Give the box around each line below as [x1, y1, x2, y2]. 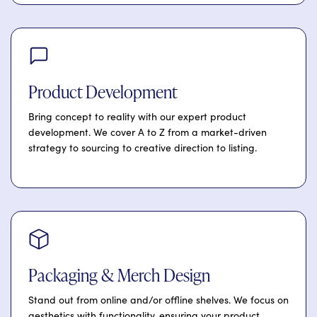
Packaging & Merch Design [28, 263, 210, 287]
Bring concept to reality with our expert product [28, 110, 246, 124]
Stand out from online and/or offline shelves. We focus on [28, 293, 289, 307]
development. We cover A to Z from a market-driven [28, 125, 267, 139]
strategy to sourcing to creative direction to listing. [28, 141, 257, 155]
